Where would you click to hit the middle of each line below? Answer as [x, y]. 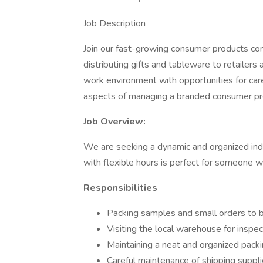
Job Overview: [114, 122]
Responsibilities [120, 188]
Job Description [114, 23]
